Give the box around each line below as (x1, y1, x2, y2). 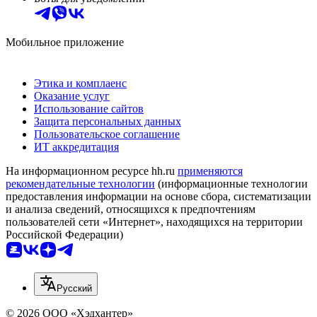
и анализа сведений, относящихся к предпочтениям (6, 203, 255, 216)
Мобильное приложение (6, 36, 124, 49)
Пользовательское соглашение (34, 128, 180, 141)
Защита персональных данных (34, 115, 181, 128)
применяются (178, 165, 243, 178)
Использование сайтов (34, 103, 144, 115)
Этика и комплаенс (34, 77, 127, 90)
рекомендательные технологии (6, 178, 155, 190)
